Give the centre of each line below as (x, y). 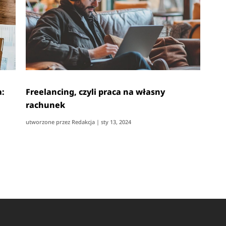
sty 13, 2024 (116, 122)
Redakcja (83, 122)
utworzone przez (49, 122)
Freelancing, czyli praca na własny (96, 92)
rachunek (46, 105)
